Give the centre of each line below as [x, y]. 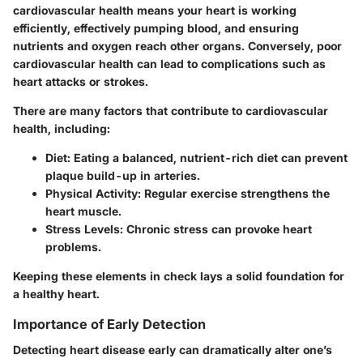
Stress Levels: [84, 229]
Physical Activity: [93, 194]
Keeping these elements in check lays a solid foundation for [179, 276]
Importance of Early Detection [109, 325]
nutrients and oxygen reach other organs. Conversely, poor [177, 46]
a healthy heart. [56, 294]
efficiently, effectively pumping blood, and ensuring [156, 28]
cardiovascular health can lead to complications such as [169, 64]
